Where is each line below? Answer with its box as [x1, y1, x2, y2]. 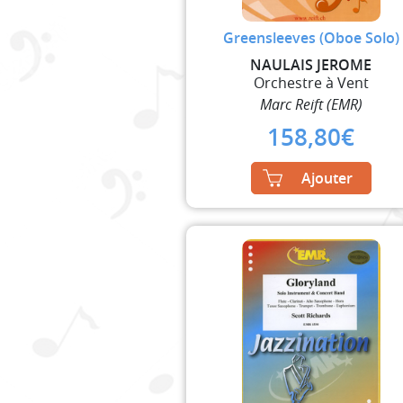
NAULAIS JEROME [250, 54, 372, 75]
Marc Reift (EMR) [259, 94, 363, 114]
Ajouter [300, 167, 353, 188]
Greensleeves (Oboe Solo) [222, 27, 399, 48]
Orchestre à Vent [253, 72, 369, 93]
